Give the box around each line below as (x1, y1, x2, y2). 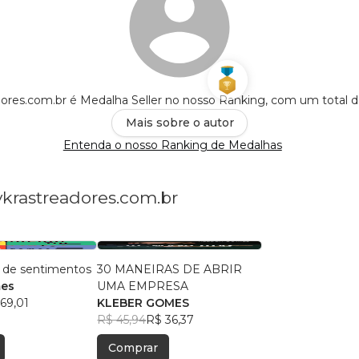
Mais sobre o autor (125, 115, 234, 131)
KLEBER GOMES (97, 296, 190, 311)
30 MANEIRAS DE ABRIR (97, 262, 243, 277)
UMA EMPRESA (97, 279, 189, 294)
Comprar (108, 341, 159, 356)
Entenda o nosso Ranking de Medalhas (63, 138, 282, 153)
